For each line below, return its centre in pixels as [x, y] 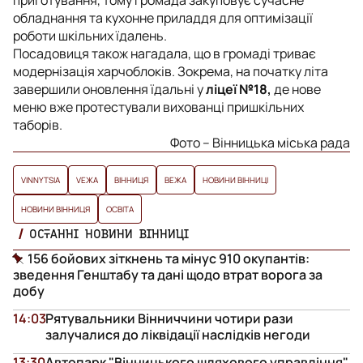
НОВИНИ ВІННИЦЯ [56, 209]
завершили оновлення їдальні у [108, 90]
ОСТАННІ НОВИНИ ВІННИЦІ [109, 234]
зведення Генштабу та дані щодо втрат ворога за [168, 275]
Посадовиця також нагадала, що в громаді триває [164, 54]
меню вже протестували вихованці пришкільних [158, 107]
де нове [296, 90]
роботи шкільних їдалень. [90, 36]
